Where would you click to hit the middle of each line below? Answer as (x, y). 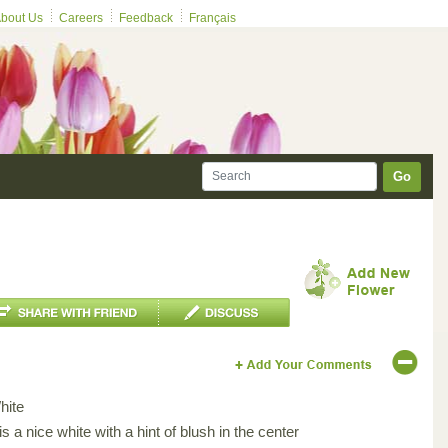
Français (212, 18)
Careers (80, 18)
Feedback (145, 18)
